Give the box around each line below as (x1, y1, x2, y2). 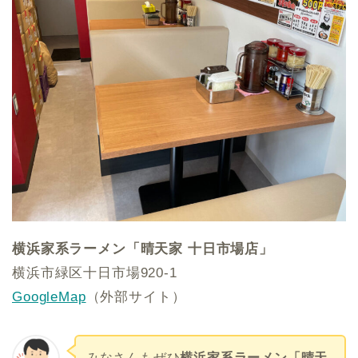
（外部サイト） (86, 289, 186, 305)
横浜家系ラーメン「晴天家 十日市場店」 (12, 241, 273, 257)
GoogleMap (12, 289, 86, 305)
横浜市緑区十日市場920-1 (12, 265, 177, 281)
